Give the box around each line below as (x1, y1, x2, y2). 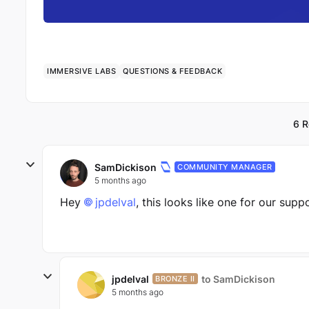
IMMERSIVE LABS (47, 66, 116, 76)
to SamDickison (201, 272, 275, 285)
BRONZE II (155, 274, 195, 283)
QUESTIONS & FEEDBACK (123, 66, 222, 76)
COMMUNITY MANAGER (177, 162, 272, 172)
